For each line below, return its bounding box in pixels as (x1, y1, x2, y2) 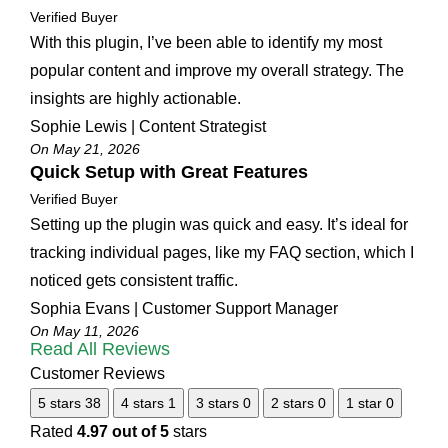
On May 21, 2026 (30, 140, 140, 157)
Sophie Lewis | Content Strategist (30, 117, 266, 135)
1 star (346, 394, 382, 411)
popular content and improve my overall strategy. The (30, 61, 404, 79)
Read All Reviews (30, 338, 170, 359)
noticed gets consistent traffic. (30, 271, 238, 289)
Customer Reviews (30, 364, 165, 382)
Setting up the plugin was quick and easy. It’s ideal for (30, 215, 408, 233)
